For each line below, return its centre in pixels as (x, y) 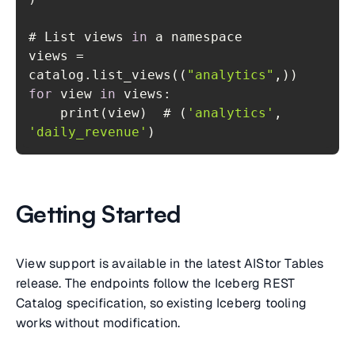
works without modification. (98, 323)
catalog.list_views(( (108, 75)
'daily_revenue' (88, 132)
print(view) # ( (124, 113)
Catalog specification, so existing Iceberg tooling (162, 303)
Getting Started (99, 214)
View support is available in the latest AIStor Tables (170, 263)
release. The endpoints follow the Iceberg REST (156, 283)
